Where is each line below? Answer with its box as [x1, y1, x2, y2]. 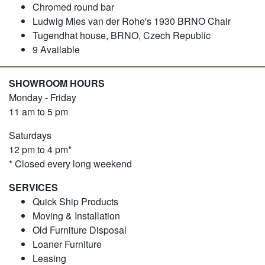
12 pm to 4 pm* [9, 142, 72, 156]
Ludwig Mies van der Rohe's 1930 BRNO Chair [33, 14, 231, 28]
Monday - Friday [9, 90, 76, 104]
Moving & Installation [33, 208, 120, 222]
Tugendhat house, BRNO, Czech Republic [33, 28, 211, 42]
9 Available [33, 42, 80, 56]
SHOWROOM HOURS [9, 76, 105, 90]
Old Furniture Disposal [33, 222, 127, 237]
